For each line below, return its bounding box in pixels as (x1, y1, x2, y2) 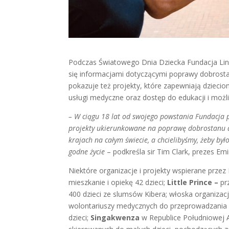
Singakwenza (88, 212, 140, 222)
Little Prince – (167, 177, 221, 187)
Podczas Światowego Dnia (68, 57, 159, 67)
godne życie (68, 146, 105, 156)
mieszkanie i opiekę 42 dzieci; (68, 177, 168, 187)
